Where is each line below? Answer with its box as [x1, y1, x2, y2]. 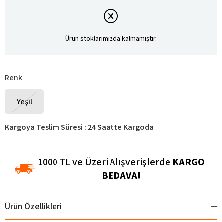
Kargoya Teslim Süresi [5, 121, 83, 133]
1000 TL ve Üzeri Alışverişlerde [37, 155, 170, 169]
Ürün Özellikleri [5, 200, 62, 213]
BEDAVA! [101, 168, 141, 183]
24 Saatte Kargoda [88, 121, 154, 133]
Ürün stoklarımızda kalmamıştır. [65, 34, 157, 44]
